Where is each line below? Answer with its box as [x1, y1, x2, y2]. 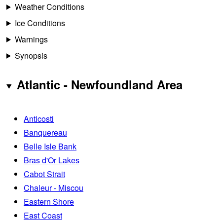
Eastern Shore [24, 195, 74, 207]
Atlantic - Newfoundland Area [16, 75, 183, 93]
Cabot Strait [24, 168, 65, 180]
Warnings [14, 33, 48, 45]
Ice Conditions [14, 17, 65, 29]
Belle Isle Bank [24, 140, 76, 152]
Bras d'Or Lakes [24, 154, 79, 166]
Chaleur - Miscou [24, 182, 83, 193]
